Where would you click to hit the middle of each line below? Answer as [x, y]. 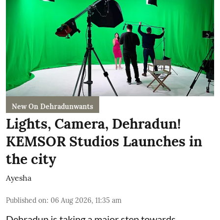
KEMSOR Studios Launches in [104, 142]
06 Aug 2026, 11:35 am [86, 201]
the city [31, 159]
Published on [26, 201]
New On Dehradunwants [53, 107]
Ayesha [19, 178]
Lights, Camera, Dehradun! [93, 124]
